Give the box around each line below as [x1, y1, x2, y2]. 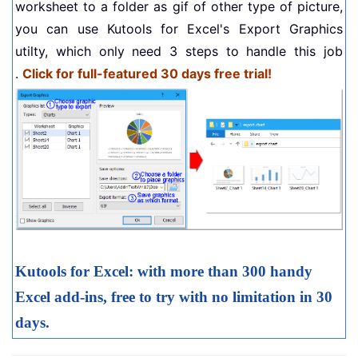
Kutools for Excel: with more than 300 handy [15, 263, 312, 280]
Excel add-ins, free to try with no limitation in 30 [15, 288, 332, 306]
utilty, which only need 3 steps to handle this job [15, 43, 343, 60]
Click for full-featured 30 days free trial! [22, 66, 272, 82]
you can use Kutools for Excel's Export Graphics [15, 21, 343, 38]
